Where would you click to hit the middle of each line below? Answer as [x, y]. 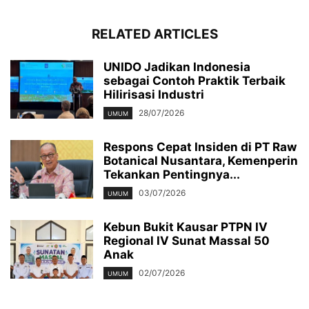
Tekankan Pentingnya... [172, 174]
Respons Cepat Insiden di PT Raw [200, 147]
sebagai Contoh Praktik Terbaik [195, 80]
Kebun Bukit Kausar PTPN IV [186, 227]
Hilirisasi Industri [154, 94]
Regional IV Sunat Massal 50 [187, 241]
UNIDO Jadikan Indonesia [177, 67]
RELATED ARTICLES [154, 34]
